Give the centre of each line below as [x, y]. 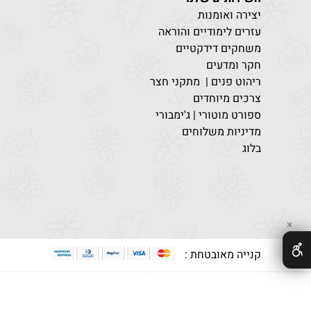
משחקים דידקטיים [218, 49]
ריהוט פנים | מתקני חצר [205, 82]
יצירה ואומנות [229, 15]
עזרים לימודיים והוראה [210, 32]
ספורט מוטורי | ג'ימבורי [208, 115]
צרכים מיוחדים [227, 99]
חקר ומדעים [234, 65]
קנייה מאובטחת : [220, 255]
